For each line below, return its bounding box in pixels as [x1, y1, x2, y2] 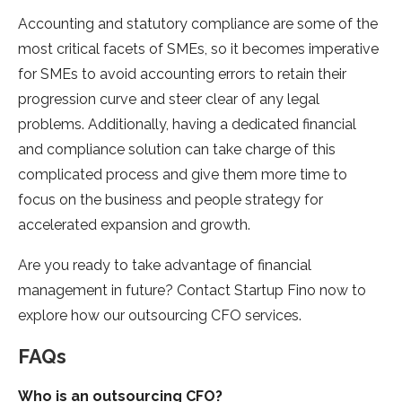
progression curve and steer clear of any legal [18, 91, 319, 109]
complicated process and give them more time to [18, 166, 347, 184]
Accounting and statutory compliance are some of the [18, 15, 378, 33]
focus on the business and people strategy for [18, 191, 323, 209]
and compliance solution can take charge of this [18, 141, 336, 159]
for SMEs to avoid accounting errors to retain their [18, 66, 346, 83]
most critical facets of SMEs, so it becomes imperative [18, 40, 379, 58]
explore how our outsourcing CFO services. [18, 307, 301, 325]
